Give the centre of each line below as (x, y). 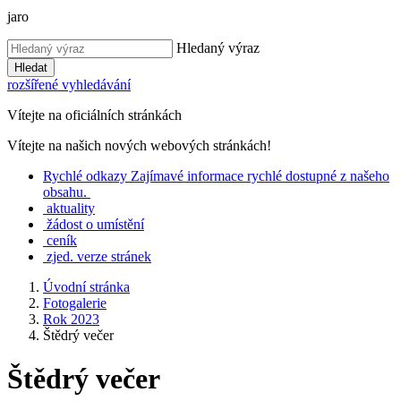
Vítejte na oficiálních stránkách (94, 115)
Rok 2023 (71, 319)
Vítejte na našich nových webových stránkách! (139, 145)
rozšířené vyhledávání (69, 85)
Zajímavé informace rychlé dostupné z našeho (260, 176)
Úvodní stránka (86, 287)
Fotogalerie (75, 303)
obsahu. (65, 192)
